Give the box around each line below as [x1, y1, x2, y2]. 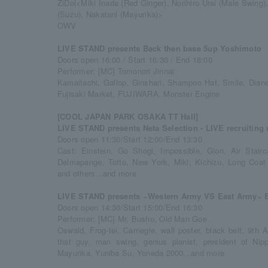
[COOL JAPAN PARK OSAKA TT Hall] [57, 111, 199, 122]
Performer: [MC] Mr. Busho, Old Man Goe [57, 213, 207, 224]
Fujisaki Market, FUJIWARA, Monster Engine [57, 88, 220, 99]
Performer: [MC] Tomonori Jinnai [57, 65, 175, 77]
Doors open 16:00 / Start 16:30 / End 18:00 [57, 54, 212, 65]
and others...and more [57, 167, 136, 179]
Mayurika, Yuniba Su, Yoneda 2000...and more [57, 247, 224, 258]
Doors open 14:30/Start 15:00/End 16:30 [57, 202, 202, 213]
